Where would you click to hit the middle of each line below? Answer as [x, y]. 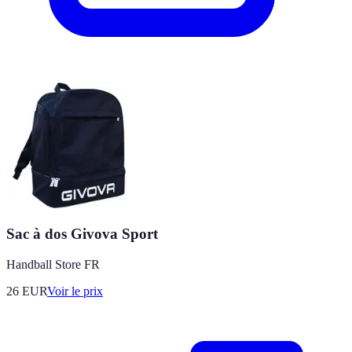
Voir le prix [75, 291]
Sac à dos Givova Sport [82, 234]
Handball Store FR [53, 265]
